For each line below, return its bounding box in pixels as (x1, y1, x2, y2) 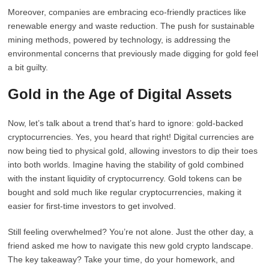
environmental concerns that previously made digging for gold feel (8, 49, 259, 58)
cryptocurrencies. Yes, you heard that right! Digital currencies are (8, 132, 255, 142)
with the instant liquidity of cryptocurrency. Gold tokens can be (8, 174, 243, 183)
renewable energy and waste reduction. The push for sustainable (8, 21, 255, 31)
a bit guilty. (8, 62, 49, 72)
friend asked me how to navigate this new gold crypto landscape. (8, 241, 254, 250)
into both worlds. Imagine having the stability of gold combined (8, 160, 244, 169)
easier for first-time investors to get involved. (8, 201, 177, 211)
